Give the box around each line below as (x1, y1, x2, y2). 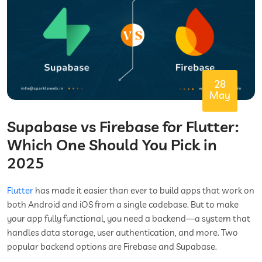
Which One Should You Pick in (7, 135, 217, 154)
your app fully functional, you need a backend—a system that (7, 212, 250, 224)
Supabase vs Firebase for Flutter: (7, 116, 239, 136)
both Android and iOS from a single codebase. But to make (7, 198, 239, 210)
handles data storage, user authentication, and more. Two (7, 226, 238, 238)
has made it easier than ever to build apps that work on (33, 184, 254, 196)
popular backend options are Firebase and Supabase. (7, 240, 217, 252)
